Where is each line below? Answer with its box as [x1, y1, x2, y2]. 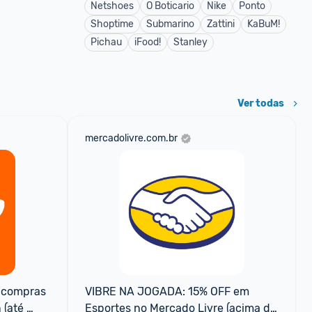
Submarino [146, 18, 194, 30]
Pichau [91, 36, 122, 48]
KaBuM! [247, 18, 280, 30]
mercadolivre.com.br [84, 132, 178, 144]
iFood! [134, 36, 161, 48]
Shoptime [91, 18, 134, 30]
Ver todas [237, 97, 284, 109]
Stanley [173, 36, 208, 48]
